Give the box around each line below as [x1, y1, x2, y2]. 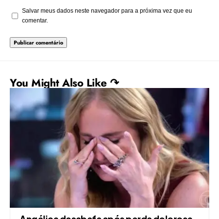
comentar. [22, 17, 48, 24]
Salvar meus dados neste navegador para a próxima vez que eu [22, 7, 192, 15]
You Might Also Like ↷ [10, 75, 119, 91]
